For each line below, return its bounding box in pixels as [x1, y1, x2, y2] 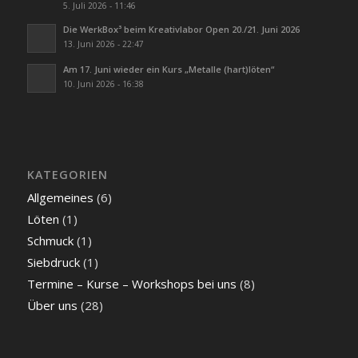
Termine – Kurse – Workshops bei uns [26, 276, 237, 292]
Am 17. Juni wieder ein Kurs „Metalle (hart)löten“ [62, 63, 274, 76]
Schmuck [26, 233, 74, 249]
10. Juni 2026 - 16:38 [62, 78, 144, 90]
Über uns [26, 297, 78, 314]
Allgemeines [26, 189, 93, 206]
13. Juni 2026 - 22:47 [62, 38, 144, 50]
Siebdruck [26, 254, 80, 271]
